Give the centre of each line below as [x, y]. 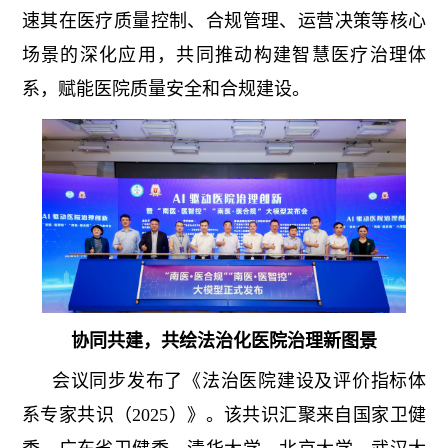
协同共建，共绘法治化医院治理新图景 [224, 341]
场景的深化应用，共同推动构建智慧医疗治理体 [224, 55]
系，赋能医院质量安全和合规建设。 [165, 89]
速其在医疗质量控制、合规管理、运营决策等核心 [224, 21]
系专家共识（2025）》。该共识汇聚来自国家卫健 [224, 415]
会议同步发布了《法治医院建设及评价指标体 [239, 381]
